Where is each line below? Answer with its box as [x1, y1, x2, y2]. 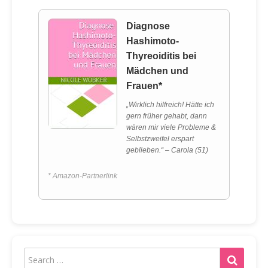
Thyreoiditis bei [126, 50, 196, 61]
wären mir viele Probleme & [126, 123, 216, 132]
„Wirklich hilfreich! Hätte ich [126, 100, 214, 109]
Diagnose [126, 20, 170, 31]
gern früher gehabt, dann [126, 111, 207, 120]
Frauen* [126, 80, 162, 91]
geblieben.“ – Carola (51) [126, 145, 208, 154]
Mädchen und [126, 65, 188, 76]
